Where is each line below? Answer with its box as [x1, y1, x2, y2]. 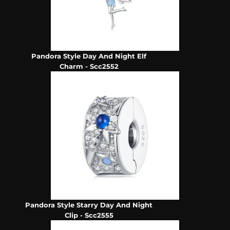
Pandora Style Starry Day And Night [25, 201, 153, 209]
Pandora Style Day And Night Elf [31, 52, 147, 61]
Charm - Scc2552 [59, 62, 119, 71]
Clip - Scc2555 [64, 211, 113, 220]
